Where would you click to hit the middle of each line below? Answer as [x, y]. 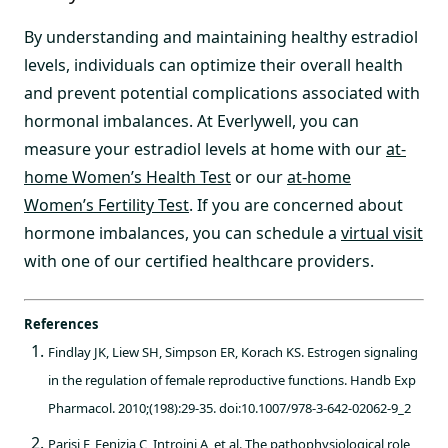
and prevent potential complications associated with [222, 93]
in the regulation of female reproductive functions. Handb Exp [232, 380]
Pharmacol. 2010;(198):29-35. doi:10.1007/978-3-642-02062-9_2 [229, 408]
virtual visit [382, 233]
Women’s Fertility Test [106, 205]
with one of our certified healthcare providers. [199, 261]
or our [259, 177]
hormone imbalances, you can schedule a [182, 233]
